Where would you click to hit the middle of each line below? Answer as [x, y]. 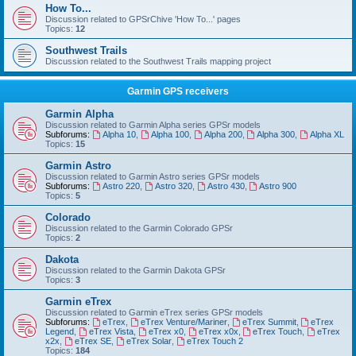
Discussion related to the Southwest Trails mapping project [158, 61]
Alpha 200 [223, 134]
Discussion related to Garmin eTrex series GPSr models [154, 312]
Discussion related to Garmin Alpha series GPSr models [153, 124]
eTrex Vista [111, 331]
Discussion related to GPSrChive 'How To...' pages [143, 19]
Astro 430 [226, 186]
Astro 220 [121, 186]
